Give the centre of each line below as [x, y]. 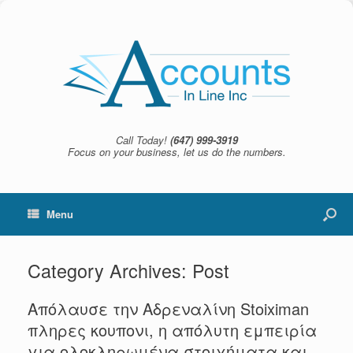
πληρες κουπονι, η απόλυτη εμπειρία [172, 330]
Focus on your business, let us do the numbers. [176, 152]
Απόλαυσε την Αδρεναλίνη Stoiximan [168, 308]
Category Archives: [110, 270]
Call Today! [143, 140]
